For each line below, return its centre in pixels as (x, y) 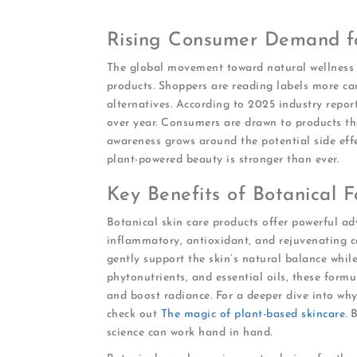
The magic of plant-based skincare (253, 314)
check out (133, 314)
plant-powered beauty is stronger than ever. (223, 159)
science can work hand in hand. (189, 332)
